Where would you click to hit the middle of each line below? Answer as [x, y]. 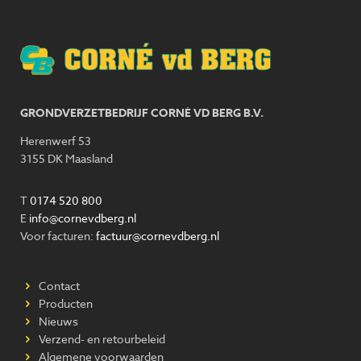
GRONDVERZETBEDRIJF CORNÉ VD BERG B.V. [142, 113]
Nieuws [57, 321]
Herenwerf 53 [56, 140]
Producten [64, 303]
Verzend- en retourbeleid [100, 338]
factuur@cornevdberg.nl [158, 235]
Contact [58, 285]
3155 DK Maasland [66, 158]
